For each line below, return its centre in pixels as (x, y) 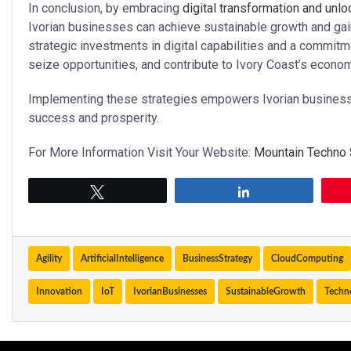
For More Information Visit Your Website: (141, 153)
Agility (49, 259)
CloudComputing (307, 259)
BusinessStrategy (217, 259)
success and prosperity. (94, 118)
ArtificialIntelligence (122, 259)
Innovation (59, 292)
